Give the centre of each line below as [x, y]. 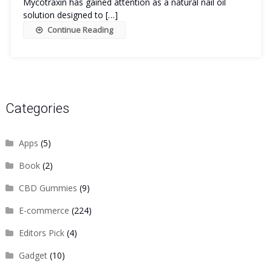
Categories [37, 108]
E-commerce [44, 210]
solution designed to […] [70, 15]
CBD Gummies [48, 188]
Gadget [33, 255]
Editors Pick [41, 233]
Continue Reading [80, 30]
